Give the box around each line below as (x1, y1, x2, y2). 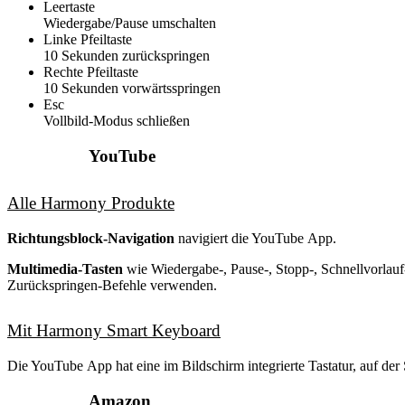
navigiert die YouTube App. (174, 231, 336, 247)
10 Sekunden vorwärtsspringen (43, 80, 221, 97)
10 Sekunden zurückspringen (43, 48, 210, 64)
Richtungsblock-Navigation (7, 231, 174, 247)
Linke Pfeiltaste (43, 32, 132, 48)
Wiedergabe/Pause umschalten (43, 15, 216, 32)
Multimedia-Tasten (7, 261, 123, 278)
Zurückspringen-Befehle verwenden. (7, 278, 217, 294)
